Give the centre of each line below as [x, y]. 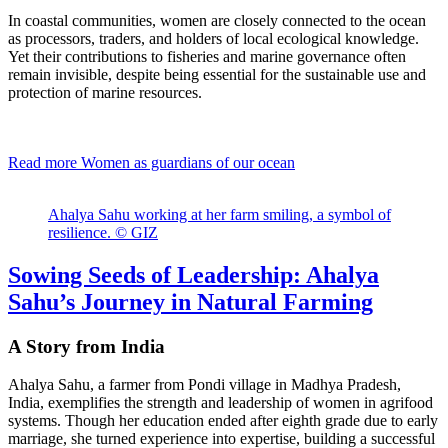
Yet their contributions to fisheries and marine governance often [207, 56]
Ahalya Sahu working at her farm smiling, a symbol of [219, 214]
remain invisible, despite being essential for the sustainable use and [217, 74]
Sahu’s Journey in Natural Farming [190, 301]
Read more [42, 162]
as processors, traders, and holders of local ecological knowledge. [213, 38]
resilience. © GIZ [103, 232]
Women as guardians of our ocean [186, 162]
